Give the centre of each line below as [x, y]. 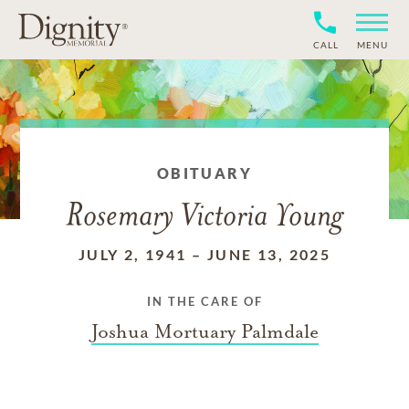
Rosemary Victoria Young [204, 218]
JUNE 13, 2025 [269, 254]
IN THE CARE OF [204, 301]
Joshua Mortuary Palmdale [204, 331]
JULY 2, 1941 [132, 254]
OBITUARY [204, 173]
